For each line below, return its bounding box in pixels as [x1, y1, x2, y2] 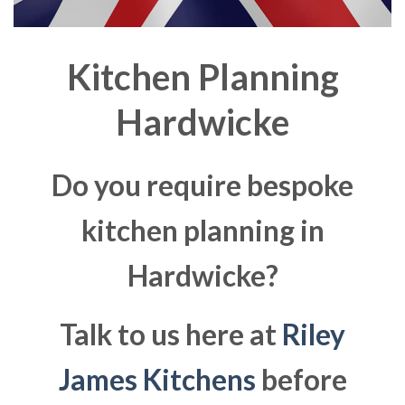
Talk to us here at [60, 317, 282, 353]
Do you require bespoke [52, 167, 353, 202]
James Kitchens [58, 363, 256, 398]
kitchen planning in [80, 212, 325, 248]
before [255, 363, 347, 398]
